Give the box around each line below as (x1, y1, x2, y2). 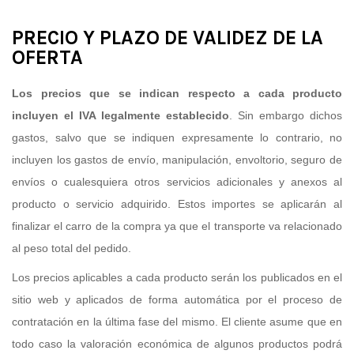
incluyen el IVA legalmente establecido (12, 108, 229, 122)
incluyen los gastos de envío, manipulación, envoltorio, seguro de (12, 153, 342, 166)
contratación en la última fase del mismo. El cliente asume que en (12, 315, 342, 329)
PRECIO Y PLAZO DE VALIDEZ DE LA (12, 25, 323, 49)
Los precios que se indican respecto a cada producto (12, 86, 342, 100)
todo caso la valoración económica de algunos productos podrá (12, 337, 342, 351)
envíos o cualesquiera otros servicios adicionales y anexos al (12, 175, 342, 188)
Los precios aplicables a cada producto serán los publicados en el (12, 271, 342, 284)
